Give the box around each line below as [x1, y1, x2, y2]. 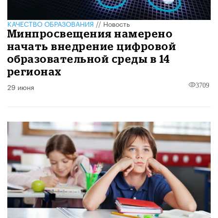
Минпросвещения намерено [7, 27, 173, 39]
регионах [7, 65, 62, 77]
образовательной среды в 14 [7, 52, 170, 65]
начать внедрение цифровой [7, 39, 177, 52]
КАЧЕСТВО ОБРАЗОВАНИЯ [7, 18, 94, 29]
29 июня [7, 81, 34, 92]
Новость [103, 18, 130, 29]
